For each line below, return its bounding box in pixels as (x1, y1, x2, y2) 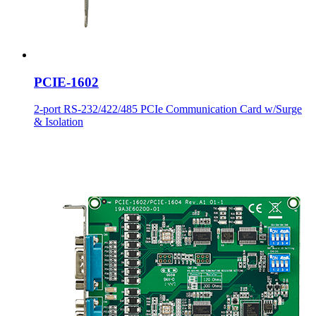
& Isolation (34, 116, 83, 128)
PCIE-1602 (34, 74, 99, 90)
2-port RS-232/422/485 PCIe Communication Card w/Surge (34, 103, 302, 116)
